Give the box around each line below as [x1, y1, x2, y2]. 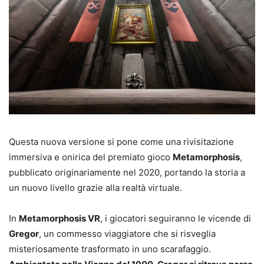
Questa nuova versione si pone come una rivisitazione [9, 136, 234, 148]
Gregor [9, 228, 39, 240]
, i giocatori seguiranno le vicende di [100, 213, 251, 225]
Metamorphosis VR [19, 213, 100, 225]
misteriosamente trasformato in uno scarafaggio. [9, 243, 211, 255]
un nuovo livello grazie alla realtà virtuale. [9, 182, 182, 194]
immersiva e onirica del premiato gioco [9, 151, 173, 163]
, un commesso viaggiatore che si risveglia [39, 228, 216, 240]
